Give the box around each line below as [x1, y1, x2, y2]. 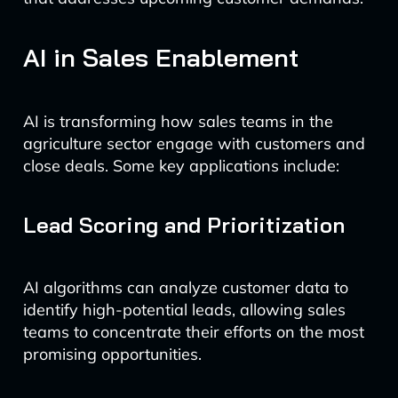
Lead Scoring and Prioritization [22, 211, 345, 238]
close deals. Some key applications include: [22, 155, 339, 176]
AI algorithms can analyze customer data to [22, 277, 348, 298]
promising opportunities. [22, 344, 202, 364]
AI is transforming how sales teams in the [22, 111, 333, 131]
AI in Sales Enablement [22, 42, 298, 73]
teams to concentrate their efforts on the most [22, 322, 364, 342]
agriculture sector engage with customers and [22, 133, 365, 154]
